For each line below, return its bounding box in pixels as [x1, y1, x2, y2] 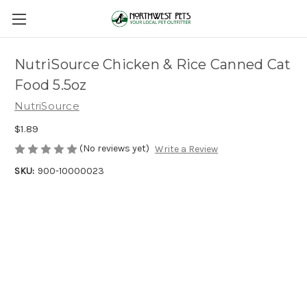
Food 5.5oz [14, 77, 87, 94]
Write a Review [154, 143, 218, 156]
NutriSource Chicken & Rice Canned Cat [14, 56, 291, 73]
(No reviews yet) [79, 142, 149, 154]
